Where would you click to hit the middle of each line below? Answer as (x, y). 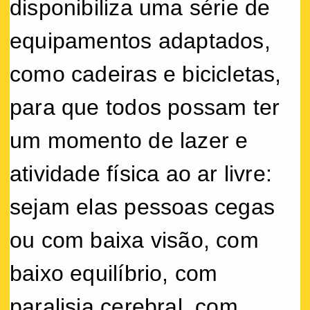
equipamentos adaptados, (140, 40)
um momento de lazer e (129, 140)
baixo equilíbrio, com (114, 273)
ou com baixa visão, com (134, 240)
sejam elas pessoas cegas (143, 207)
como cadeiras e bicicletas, (146, 74)
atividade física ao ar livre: (141, 173)
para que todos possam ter (145, 107)
